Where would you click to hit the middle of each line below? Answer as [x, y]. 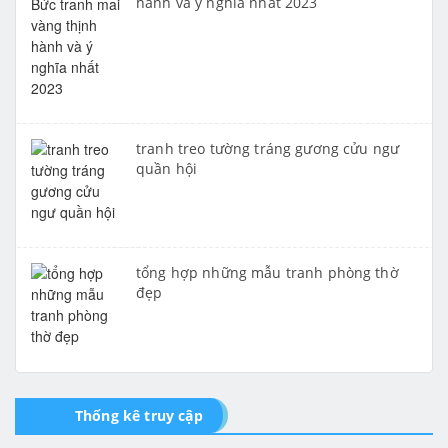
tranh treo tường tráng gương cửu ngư [268, 149]
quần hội [167, 169]
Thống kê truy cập [139, 416]
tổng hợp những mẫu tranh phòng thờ [267, 273]
